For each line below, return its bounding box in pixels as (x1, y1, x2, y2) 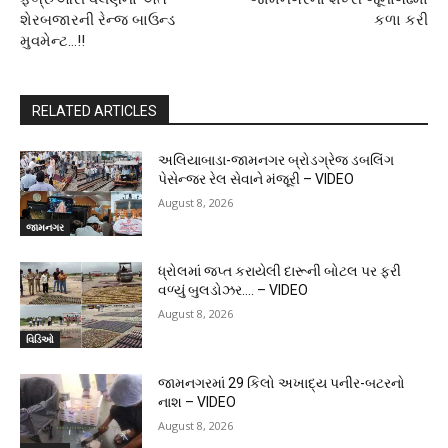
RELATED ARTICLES (32, 102, 157, 119)
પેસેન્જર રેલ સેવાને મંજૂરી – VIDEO (158, 170, 355, 187)
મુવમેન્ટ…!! (20, 31, 85, 50)
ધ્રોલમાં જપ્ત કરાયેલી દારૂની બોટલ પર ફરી (158, 263, 402, 280)
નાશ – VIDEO (158, 393, 237, 410)
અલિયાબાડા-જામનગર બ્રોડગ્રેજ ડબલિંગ (158, 151, 395, 168)
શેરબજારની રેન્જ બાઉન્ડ (20, 10, 175, 29)
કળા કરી (373, 10, 428, 29)
